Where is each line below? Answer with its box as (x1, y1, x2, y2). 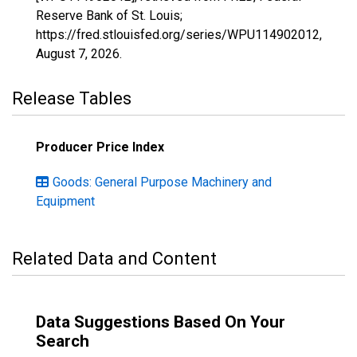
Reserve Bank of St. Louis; (36, 8, 182, 23)
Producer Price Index (36, 139, 164, 155)
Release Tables (12, 88, 131, 108)
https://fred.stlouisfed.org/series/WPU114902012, (36, 27, 322, 42)
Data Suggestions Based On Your (36, 312, 285, 331)
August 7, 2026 (36, 46, 120, 61)
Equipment (36, 194, 95, 209)
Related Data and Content (12, 249, 217, 269)
